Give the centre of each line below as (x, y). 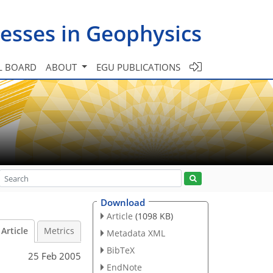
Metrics (59, 231)
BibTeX (120, 250)
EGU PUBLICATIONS (138, 67)
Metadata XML (136, 233)
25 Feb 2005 (55, 256)
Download (123, 202)
